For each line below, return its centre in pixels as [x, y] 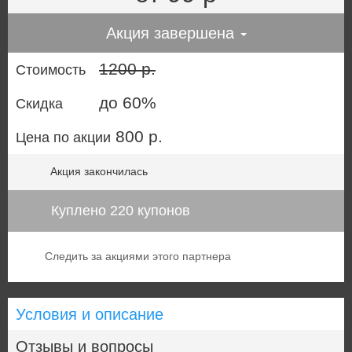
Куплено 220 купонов [119, 210]
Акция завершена [172, 33]
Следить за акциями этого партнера [138, 257]
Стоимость [51, 70]
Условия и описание [90, 315]
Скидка [39, 103]
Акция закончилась [99, 171]
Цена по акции [63, 137]
